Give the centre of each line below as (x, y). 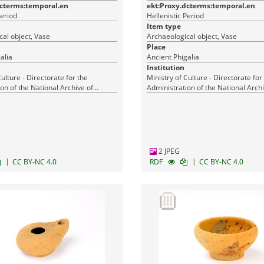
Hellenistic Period (175, 16)
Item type (164, 26)
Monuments (166, 98)
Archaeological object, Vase (192, 36)
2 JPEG (168, 151)
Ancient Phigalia (173, 57)
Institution (165, 67)
